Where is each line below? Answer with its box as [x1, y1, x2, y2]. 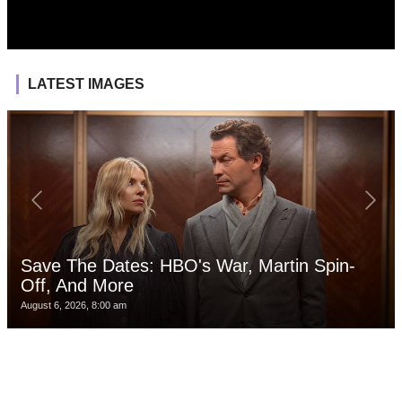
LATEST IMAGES [28, 75, 144, 92]
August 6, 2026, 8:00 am [21, 299, 127, 310]
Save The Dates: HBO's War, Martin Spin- [21, 255, 355, 275]
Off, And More [21, 275, 134, 295]
